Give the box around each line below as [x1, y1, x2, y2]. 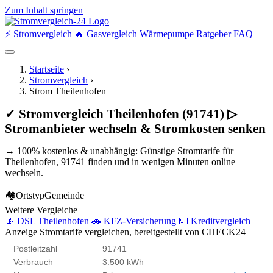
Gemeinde [44, 190, 84, 200]
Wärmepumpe [140, 29, 194, 39]
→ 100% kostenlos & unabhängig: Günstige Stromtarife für [5, 146, 233, 156]
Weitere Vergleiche [5, 205, 77, 215]
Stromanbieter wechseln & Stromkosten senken [5, 121, 266, 135]
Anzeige [5, 227, 37, 237]
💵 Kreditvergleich [179, 216, 250, 226]
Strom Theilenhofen [29, 86, 106, 96]
